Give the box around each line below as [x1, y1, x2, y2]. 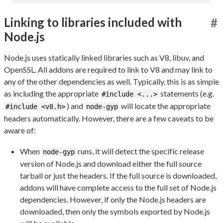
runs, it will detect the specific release [76, 146, 204, 156]
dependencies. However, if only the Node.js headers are [20, 194, 206, 204]
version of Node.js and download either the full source [20, 158, 202, 168]
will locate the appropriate [119, 101, 211, 111]
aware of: [4, 125, 36, 135]
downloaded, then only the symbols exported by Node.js [20, 206, 210, 216]
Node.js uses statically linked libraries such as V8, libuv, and [4, 52, 204, 62]
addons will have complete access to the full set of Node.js [20, 182, 217, 192]
